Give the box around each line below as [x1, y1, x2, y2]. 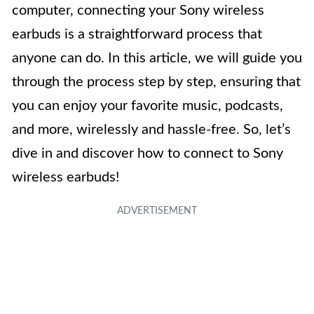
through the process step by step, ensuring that [12, 75, 301, 90]
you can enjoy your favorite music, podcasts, [12, 99, 283, 114]
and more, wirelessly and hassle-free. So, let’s [12, 123, 291, 137]
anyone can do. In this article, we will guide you [12, 51, 302, 66]
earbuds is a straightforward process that [12, 27, 262, 42]
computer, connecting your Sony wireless [12, 4, 264, 18]
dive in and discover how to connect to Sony [12, 146, 283, 161]
